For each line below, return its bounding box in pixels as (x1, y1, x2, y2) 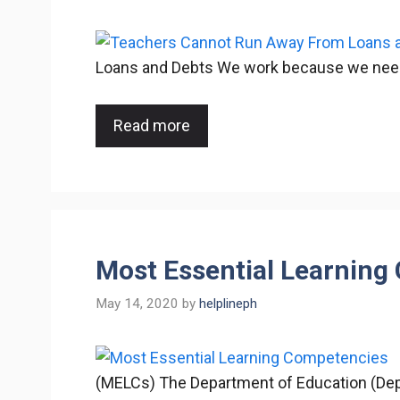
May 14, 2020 (96, 295, 179, 312)
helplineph (199, 295, 257, 312)
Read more (113, 115, 190, 135)
